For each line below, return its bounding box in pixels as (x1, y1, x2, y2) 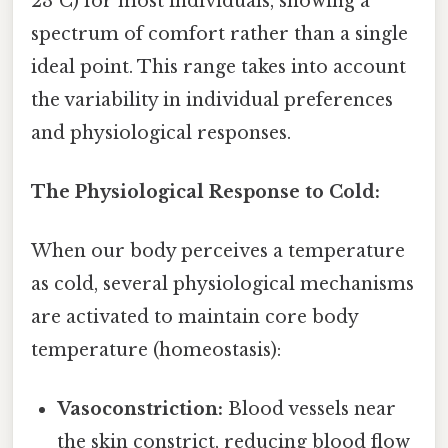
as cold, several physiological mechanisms (31, 273, 414, 296)
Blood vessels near (223, 398, 397, 421)
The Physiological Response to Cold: (31, 180, 380, 203)
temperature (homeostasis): (31, 339, 281, 362)
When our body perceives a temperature (31, 240, 405, 263)
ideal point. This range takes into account (31, 55, 406, 78)
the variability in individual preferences (31, 88, 393, 111)
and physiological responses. (31, 121, 291, 144)
